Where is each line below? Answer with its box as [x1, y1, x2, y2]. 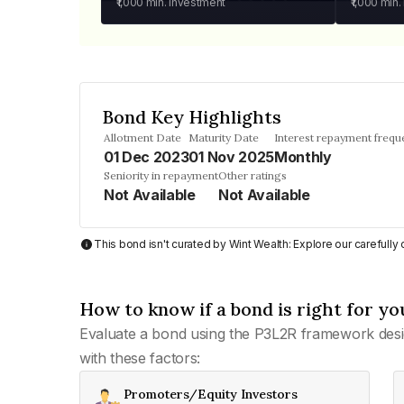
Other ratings [218, 169, 287, 182]
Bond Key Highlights [102, 106, 281, 128]
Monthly [273, 148, 332, 166]
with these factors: [79, 349, 200, 367]
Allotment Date [104, 131, 181, 144]
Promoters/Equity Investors [124, 386, 298, 402]
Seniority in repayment [104, 169, 218, 182]
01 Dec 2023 [104, 148, 189, 166]
